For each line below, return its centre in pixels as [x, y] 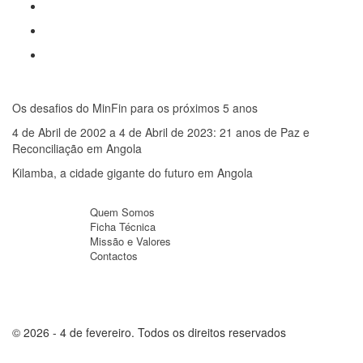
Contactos [114, 256]
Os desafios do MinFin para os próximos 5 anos [135, 108]
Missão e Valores [130, 241]
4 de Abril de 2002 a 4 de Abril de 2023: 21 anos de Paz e [161, 132]
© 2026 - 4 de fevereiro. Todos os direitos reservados [149, 332]
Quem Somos [122, 212]
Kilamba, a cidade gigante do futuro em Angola [132, 173]
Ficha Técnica [123, 226]
